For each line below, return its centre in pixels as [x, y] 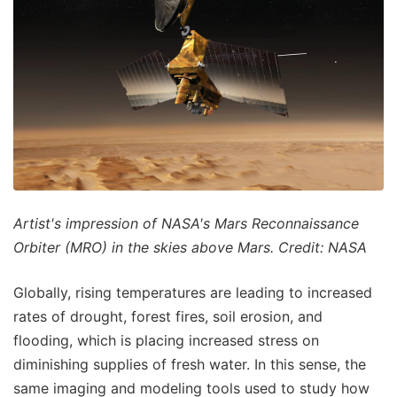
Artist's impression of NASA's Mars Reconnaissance [186, 223]
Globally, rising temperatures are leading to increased [193, 292]
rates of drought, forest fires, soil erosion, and [168, 316]
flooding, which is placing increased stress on [166, 340]
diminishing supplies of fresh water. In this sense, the [190, 364]
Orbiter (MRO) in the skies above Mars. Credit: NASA [190, 247]
